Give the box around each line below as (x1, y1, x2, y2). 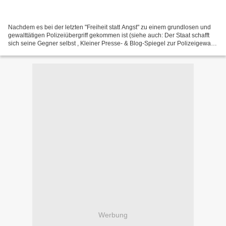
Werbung (98, 210, 128, 219)
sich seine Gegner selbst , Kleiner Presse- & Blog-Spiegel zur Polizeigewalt (8, 40, 214, 47)
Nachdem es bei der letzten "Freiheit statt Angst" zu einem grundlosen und (8, 24, 211, 31)
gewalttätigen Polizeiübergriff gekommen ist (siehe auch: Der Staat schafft (8, 32, 209, 39)
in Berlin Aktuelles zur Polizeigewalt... (8, 48, 110, 55)
